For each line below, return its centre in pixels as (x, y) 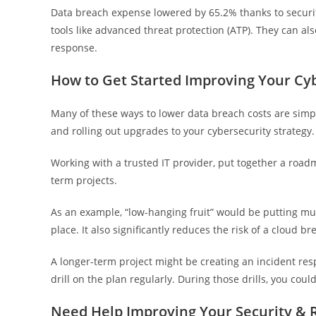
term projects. (84, 181)
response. (74, 48)
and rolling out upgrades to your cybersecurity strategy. (183, 131)
